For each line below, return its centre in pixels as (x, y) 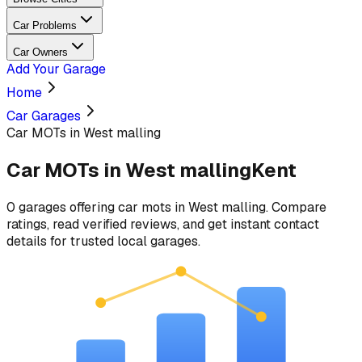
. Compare (296, 207)
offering (92, 207)
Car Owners (40, 52)
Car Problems (45, 25)
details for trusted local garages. (103, 241)
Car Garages (44, 116)
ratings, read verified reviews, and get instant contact (163, 224)
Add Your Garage (56, 69)
